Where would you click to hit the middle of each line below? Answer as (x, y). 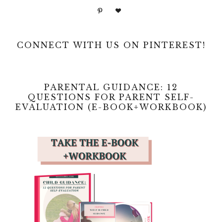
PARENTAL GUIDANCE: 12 (111, 87)
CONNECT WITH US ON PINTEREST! (111, 45)
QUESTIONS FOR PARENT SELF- (111, 97)
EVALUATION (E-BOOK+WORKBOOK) (111, 107)
